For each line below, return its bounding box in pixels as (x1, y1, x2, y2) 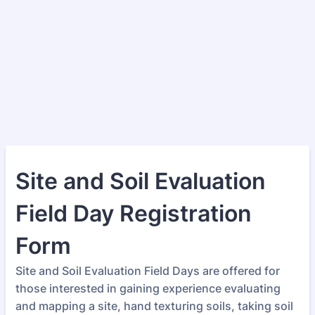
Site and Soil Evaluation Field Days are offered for (15, 264, 280, 278)
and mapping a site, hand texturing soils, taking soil (15, 299, 293, 313)
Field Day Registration (15, 200, 252, 227)
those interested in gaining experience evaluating (15, 281, 281, 295)
